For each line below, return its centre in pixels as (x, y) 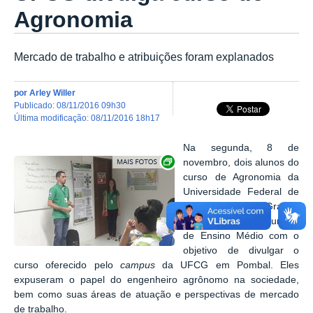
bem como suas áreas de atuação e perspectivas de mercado (156, 294)
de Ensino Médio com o (241, 235)
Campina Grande (241, 206)
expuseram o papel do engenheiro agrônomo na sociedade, (156, 279)
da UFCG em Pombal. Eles (227, 265)
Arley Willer (52, 92)
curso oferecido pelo (67, 265)
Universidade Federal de (241, 191)
